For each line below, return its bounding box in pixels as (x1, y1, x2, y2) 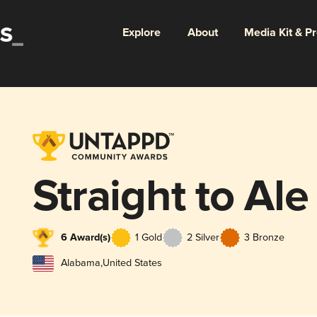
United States (102, 257, 162, 270)
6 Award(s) (60, 231, 110, 244)
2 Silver (186, 231, 219, 243)
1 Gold (134, 231, 162, 243)
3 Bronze (243, 231, 284, 243)
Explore (122, 25, 161, 40)
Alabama (60, 257, 100, 270)
